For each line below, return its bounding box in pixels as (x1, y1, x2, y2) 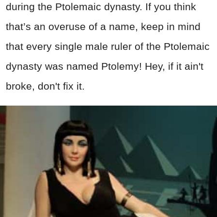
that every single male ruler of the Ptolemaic (6, 40, 210, 52)
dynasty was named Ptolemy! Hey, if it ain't (6, 60, 203, 72)
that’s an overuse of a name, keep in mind (6, 20, 201, 32)
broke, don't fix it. (6, 80, 85, 92)
